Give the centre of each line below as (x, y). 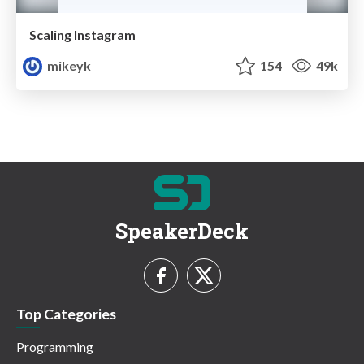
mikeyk (68, 65)
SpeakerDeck (182, 230)
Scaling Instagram (82, 34)
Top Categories (66, 314)
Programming (55, 346)
